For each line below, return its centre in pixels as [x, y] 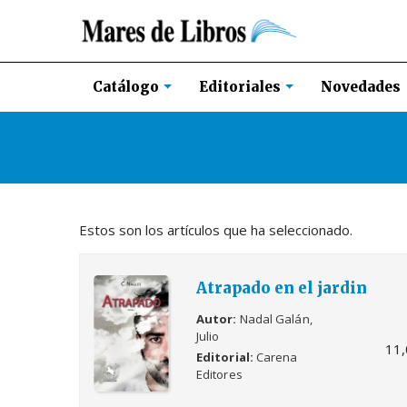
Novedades [361, 86]
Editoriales [242, 87]
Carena [277, 357]
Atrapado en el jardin [281, 288]
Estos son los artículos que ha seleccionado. [216, 229]
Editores [219, 375]
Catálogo [128, 87]
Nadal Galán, [276, 318]
